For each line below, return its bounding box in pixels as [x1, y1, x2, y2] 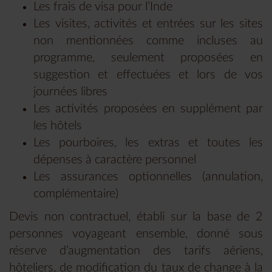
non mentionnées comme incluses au [33, 35, 263, 47]
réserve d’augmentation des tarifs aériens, [9, 245, 263, 257]
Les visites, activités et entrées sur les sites [33, 18, 263, 30]
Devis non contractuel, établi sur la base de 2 [9, 211, 263, 223]
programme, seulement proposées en [33, 52, 263, 64]
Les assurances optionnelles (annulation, [33, 171, 263, 183]
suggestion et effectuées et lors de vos [33, 69, 263, 81]
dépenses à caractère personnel [33, 154, 196, 166]
